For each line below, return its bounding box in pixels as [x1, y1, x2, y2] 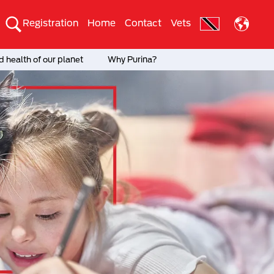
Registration [23, 17, 78, 28]
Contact [125, 17, 161, 28]
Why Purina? [107, 54, 157, 64]
